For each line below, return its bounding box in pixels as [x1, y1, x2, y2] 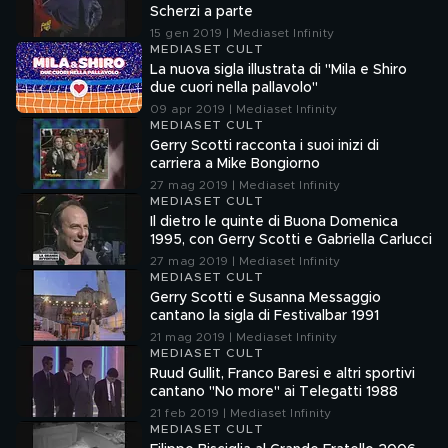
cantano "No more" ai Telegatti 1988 [150, 385, 398, 399]
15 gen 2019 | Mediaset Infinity [150, 27, 335, 39]
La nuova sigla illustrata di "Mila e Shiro [150, 63, 407, 77]
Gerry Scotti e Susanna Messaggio [150, 291, 381, 305]
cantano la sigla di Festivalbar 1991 [150, 309, 379, 323]
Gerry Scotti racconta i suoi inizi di [150, 139, 379, 153]
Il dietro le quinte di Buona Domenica [150, 215, 398, 229]
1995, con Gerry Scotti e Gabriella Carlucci [150, 233, 432, 247]
